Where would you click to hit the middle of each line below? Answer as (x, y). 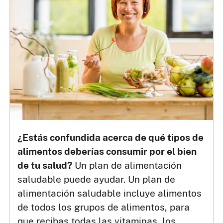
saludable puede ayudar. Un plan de (97, 179)
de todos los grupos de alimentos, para (104, 207)
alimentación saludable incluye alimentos (110, 193)
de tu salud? (45, 166)
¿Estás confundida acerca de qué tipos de (111, 138)
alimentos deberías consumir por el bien (107, 152)
